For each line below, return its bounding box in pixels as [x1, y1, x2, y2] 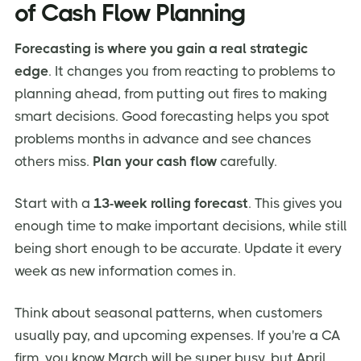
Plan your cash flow [93, 153, 217, 170]
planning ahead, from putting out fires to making [15, 85, 327, 102]
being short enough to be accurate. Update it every [15, 239, 342, 256]
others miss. [15, 153, 93, 170]
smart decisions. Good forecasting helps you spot [15, 108, 330, 125]
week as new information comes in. [15, 262, 236, 279]
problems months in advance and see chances [15, 131, 311, 147]
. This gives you [248, 194, 342, 211]
